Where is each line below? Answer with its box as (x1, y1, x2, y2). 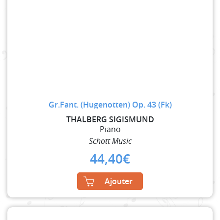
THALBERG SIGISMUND (66, 114, 154, 125)
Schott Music (88, 136, 132, 147)
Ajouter (105, 176, 133, 187)
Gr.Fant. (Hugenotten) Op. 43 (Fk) (48, 99, 172, 110)
